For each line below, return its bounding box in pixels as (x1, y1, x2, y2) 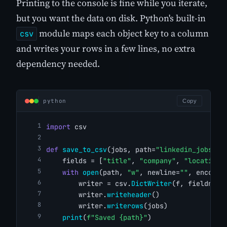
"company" (139, 156, 176, 166)
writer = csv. (46, 178, 131, 188)
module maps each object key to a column (37, 27, 209, 40)
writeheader (107, 190, 152, 200)
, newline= (139, 167, 180, 177)
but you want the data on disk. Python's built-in (16, 12, 206, 25)
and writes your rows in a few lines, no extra (16, 42, 195, 55)
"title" (103, 156, 131, 166)
